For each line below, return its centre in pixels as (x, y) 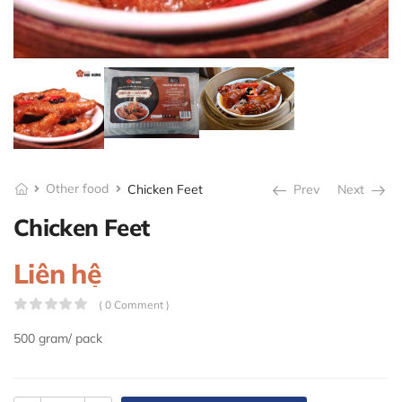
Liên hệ (57, 274)
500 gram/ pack (58, 339)
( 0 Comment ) (134, 305)
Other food (78, 189)
